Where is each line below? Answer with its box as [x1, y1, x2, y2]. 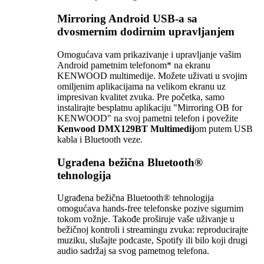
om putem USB [194, 123, 253, 134]
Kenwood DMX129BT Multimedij [57, 123, 194, 134]
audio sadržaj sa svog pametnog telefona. [57, 246, 209, 256]
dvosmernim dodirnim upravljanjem [57, 25, 235, 38]
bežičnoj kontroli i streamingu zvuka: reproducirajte [57, 225, 248, 235]
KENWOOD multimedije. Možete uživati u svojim [57, 70, 247, 81]
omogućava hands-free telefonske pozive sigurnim [57, 203, 243, 214]
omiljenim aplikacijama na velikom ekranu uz [57, 81, 226, 91]
